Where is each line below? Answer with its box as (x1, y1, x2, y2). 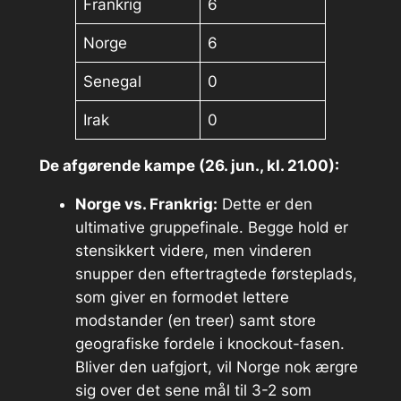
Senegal (83, 72, 142, 90)
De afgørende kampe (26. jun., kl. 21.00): (38, 157, 339, 175)
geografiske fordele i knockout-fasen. (74, 335, 345, 354)
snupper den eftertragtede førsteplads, (74, 265, 357, 284)
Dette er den (217, 195, 312, 214)
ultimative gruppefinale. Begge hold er (74, 218, 348, 237)
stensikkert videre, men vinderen (74, 242, 311, 260)
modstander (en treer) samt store (74, 311, 316, 330)
